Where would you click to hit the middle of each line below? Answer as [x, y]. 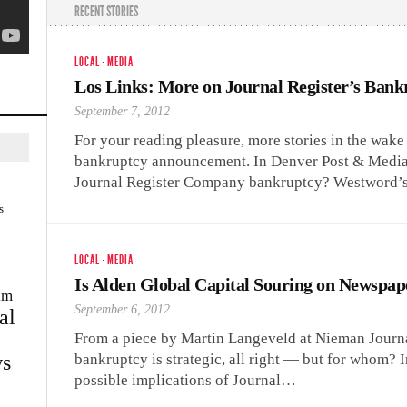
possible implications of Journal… [185, 380]
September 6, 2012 [122, 309]
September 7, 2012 [122, 111]
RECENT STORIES [106, 11]
